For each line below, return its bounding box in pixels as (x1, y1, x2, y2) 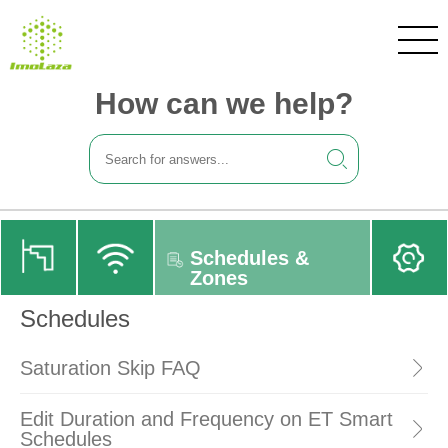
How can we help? (95, 87, 353, 120)
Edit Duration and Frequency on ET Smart (20, 408, 393, 430)
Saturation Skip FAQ (20, 357, 201, 379)
